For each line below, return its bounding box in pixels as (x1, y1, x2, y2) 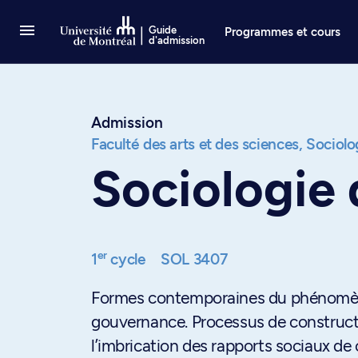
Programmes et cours (225, 24, 341, 39)
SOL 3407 (161, 250, 228, 268)
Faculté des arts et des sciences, (91, 135, 303, 153)
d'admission (149, 34, 205, 46)
